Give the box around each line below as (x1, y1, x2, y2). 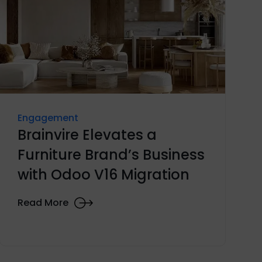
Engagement (18, 111, 79, 125)
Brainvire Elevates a (18, 125, 157, 144)
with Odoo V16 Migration (18, 164, 190, 184)
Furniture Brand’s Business (18, 144, 205, 164)
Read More (18, 196, 69, 210)
